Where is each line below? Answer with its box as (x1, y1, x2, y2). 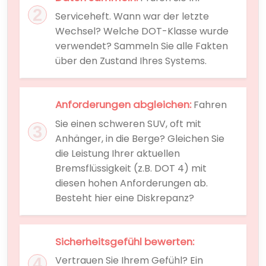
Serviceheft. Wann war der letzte (55, 9, 209, 24)
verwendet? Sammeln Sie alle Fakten (55, 39, 228, 53)
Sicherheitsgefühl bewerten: (55, 234, 194, 249)
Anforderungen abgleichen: (55, 97, 191, 112)
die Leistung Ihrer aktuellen (55, 146, 180, 160)
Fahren (191, 98, 227, 112)
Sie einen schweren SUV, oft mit (55, 116, 201, 131)
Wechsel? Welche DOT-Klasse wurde (55, 24, 229, 39)
